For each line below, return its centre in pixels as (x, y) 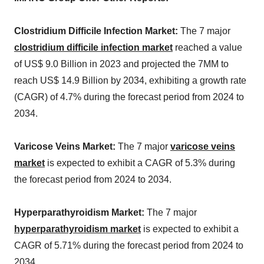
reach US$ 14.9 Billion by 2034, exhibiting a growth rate (130, 81)
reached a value (207, 48)
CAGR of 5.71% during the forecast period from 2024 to (129, 246)
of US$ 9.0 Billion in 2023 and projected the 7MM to (121, 64)
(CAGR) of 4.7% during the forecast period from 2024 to (129, 97)
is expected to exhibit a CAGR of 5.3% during (140, 163)
